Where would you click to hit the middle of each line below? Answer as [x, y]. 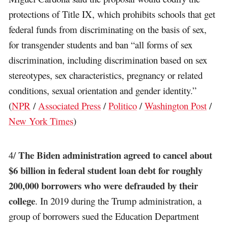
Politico [123, 105]
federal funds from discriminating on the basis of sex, [108, 29]
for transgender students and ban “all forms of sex [101, 44]
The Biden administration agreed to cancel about [116, 155]
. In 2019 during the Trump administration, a [119, 201]
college [22, 201]
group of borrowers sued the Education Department [104, 216]
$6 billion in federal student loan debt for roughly [106, 170]
